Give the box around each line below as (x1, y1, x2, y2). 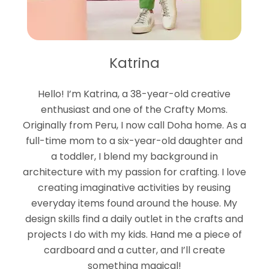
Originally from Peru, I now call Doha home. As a (22, 118, 246, 132)
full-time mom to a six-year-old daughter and (26, 133, 243, 148)
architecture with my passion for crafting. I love (22, 165, 246, 179)
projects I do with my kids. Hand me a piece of (26, 227, 242, 241)
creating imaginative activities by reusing (38, 180, 231, 195)
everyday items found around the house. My (31, 196, 238, 210)
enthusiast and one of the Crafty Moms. (41, 102, 228, 116)
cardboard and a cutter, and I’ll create (43, 243, 225, 257)
